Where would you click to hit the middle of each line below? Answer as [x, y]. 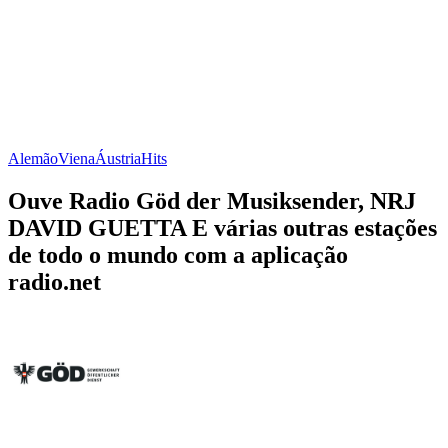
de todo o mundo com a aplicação [178, 254]
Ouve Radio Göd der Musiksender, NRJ [212, 200]
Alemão [33, 158]
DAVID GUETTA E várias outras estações [222, 227]
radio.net [54, 281]
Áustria [118, 158]
